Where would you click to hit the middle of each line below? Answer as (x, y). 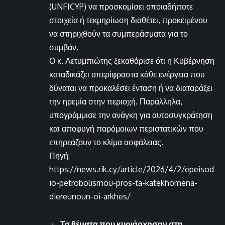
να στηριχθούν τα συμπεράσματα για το (119, 34)
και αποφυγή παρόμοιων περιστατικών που (126, 129)
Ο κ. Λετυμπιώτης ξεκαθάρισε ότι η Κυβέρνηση (132, 61)
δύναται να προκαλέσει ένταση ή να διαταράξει (131, 88)
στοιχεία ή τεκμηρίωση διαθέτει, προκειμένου (128, 20)
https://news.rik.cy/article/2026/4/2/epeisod (132, 170)
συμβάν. (64, 47)
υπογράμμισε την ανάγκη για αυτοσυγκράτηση (131, 115)
